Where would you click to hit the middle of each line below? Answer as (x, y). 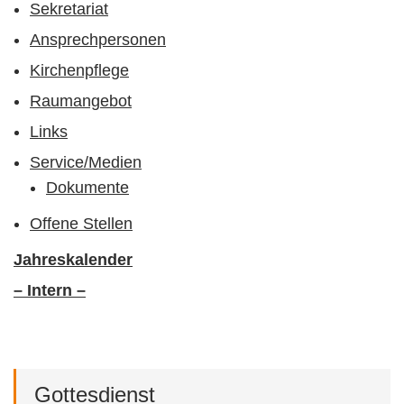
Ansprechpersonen (98, 40)
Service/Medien (86, 162)
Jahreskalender (73, 259)
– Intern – (50, 290)
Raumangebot (81, 101)
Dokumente (87, 187)
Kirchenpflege (79, 71)
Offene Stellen (81, 223)
